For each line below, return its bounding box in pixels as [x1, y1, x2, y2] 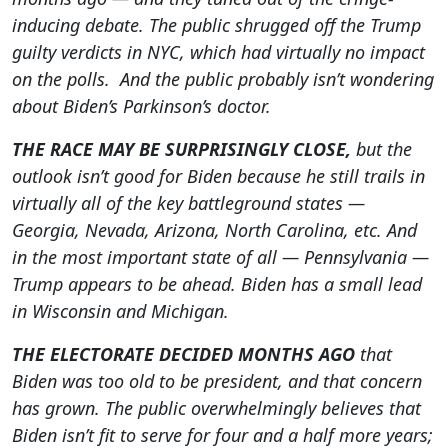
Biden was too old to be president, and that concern [12, 369, 422, 394]
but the [351, 137, 412, 162]
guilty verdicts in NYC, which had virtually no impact [12, 40, 425, 65]
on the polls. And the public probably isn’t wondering [12, 67, 434, 92]
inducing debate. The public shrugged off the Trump [12, 13, 421, 38]
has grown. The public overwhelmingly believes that [12, 396, 421, 421]
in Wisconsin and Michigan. [12, 299, 229, 324]
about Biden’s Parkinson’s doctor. [12, 94, 271, 119]
